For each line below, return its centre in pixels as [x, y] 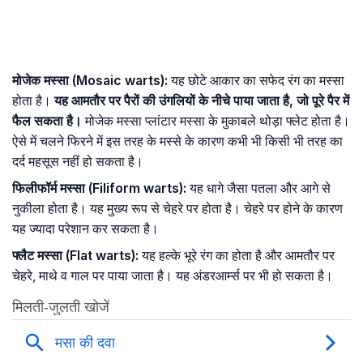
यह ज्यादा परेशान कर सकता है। [85, 229]
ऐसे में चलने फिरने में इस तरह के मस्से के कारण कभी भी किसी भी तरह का [177, 141]
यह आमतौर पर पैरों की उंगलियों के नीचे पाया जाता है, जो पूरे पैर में [202, 101]
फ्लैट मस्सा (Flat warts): [75, 256]
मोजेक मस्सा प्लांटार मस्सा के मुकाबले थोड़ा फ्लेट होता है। [216, 121]
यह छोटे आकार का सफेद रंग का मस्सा [256, 81]
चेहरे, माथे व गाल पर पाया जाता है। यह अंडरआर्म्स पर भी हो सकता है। [173, 276]
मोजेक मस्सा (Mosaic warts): [90, 81]
